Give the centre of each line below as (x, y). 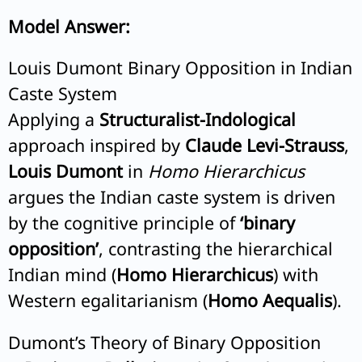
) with (296, 275)
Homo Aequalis (270, 301)
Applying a (54, 120)
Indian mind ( (62, 275)
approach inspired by (97, 145)
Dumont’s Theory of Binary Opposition (164, 342)
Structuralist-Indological (198, 120)
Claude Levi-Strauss (265, 145)
